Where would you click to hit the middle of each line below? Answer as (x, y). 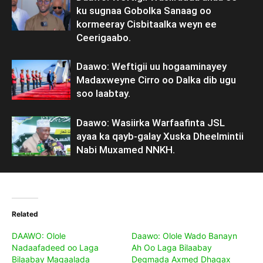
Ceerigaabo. (104, 37)
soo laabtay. (103, 93)
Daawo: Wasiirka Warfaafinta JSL (151, 122)
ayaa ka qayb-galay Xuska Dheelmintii (160, 136)
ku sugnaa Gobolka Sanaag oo (144, 10)
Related (25, 214)
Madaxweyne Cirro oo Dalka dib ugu (156, 80)
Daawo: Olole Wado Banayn (184, 235)
